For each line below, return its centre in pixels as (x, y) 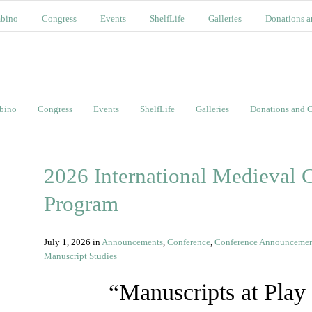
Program (81, 204)
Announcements (132, 242)
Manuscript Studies (80, 256)
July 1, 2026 (68, 242)
